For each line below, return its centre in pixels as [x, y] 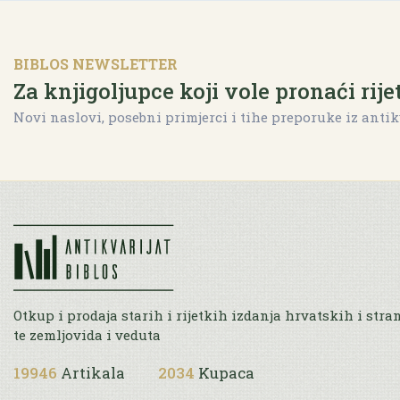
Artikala [93, 373]
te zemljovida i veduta [87, 335]
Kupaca [226, 373]
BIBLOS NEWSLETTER [96, 64]
